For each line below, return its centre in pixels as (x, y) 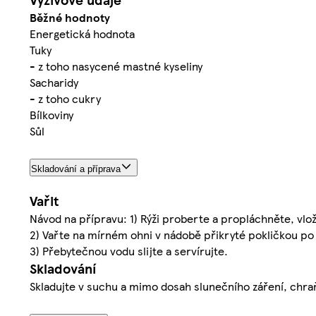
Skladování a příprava (76, 169)
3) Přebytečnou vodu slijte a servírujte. (129, 250)
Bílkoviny (51, 114)
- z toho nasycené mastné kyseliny (116, 66)
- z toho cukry (65, 98)
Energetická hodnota (82, 33)
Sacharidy (54, 82)
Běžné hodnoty (70, 17)
